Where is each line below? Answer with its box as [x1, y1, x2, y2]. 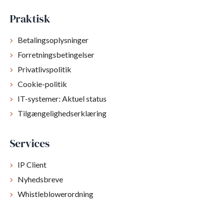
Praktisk [10, 11, 50, 26]
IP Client [18, 159, 46, 169]
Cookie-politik [18, 79, 67, 89]
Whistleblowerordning [18, 189, 93, 198]
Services [10, 136, 50, 151]
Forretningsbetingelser [18, 50, 94, 60]
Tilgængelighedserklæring [18, 109, 107, 118]
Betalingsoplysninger [18, 35, 88, 45]
